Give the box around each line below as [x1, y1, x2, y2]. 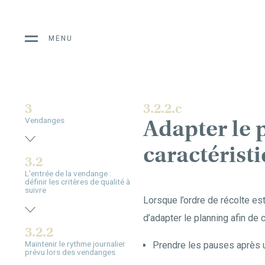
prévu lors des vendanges [25, 247, 115, 257]
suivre [25, 185, 46, 195]
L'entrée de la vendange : [25, 169, 111, 179]
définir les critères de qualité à [25, 177, 130, 187]
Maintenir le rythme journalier [25, 238, 125, 248]
